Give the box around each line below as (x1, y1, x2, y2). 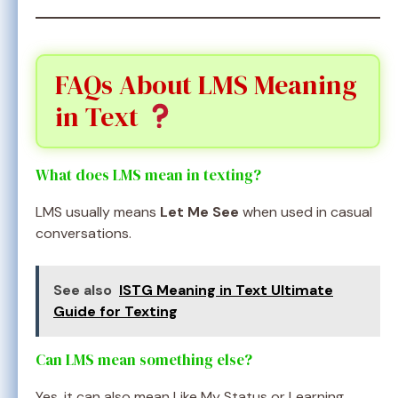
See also (53, 281, 112, 300)
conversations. (36, 224, 131, 243)
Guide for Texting (53, 302, 178, 322)
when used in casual (239, 203, 372, 222)
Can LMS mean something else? (36, 349, 252, 371)
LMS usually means (36, 203, 160, 222)
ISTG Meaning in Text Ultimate (119, 281, 333, 300)
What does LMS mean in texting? (36, 164, 261, 187)
